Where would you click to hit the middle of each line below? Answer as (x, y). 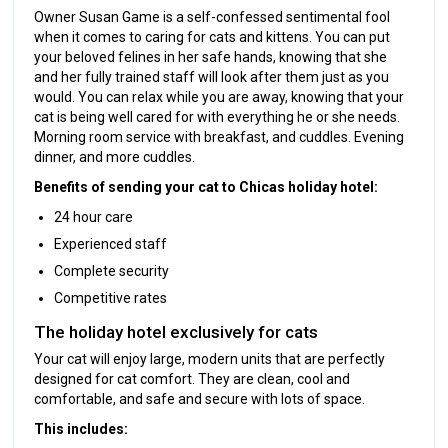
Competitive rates (111, 297)
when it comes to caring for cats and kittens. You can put (212, 36)
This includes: (81, 428)
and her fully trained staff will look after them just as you (212, 76)
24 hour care (94, 216)
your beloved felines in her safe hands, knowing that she (211, 56)
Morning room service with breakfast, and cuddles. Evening (219, 136)
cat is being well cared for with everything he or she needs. (217, 116)
